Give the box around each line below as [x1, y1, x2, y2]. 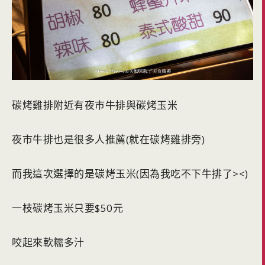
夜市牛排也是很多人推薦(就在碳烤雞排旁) [12, 132, 205, 147]
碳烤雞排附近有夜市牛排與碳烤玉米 [12, 98, 177, 112]
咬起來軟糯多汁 [12, 235, 85, 250]
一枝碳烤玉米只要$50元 [12, 201, 123, 215]
